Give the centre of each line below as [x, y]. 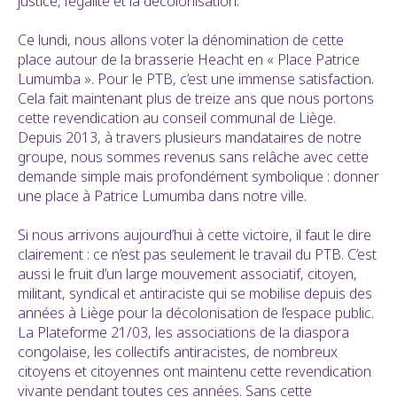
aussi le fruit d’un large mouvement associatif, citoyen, [187, 274]
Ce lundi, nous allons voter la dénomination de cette [181, 40]
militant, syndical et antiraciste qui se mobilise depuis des [195, 294]
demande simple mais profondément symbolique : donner [198, 177]
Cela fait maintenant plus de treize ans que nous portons [196, 99]
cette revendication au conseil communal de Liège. [177, 118]
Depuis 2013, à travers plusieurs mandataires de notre [190, 138]
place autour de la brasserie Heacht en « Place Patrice [189, 60]
